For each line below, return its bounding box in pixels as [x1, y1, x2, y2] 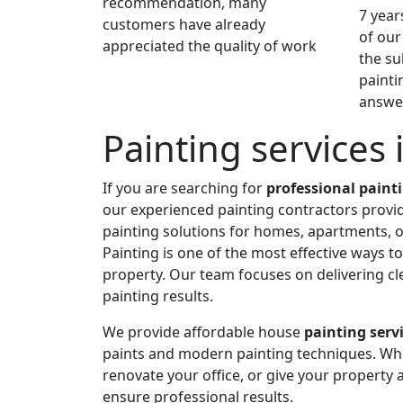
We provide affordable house [103, 321, 304, 342]
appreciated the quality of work [103, 35, 317, 56]
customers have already [103, 13, 265, 34]
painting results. [103, 285, 213, 306]
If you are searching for [103, 177, 266, 198]
